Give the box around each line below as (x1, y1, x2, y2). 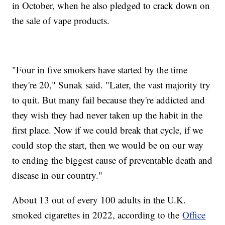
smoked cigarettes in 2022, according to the (12, 208, 183, 221)
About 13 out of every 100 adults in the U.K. (12, 193, 186, 206)
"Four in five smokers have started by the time (12, 63, 188, 76)
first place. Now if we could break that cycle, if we (12, 124, 203, 137)
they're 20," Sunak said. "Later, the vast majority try (12, 78, 211, 91)
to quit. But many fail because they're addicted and (12, 93, 205, 106)
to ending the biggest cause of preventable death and (12, 154, 213, 167)
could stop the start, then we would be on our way (12, 139, 204, 152)
